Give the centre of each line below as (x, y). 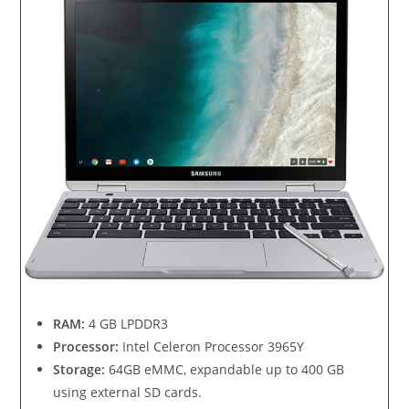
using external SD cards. (128, 393)
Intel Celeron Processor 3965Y (212, 347)
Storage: (79, 370)
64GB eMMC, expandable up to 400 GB (225, 370)
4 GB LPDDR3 (127, 324)
